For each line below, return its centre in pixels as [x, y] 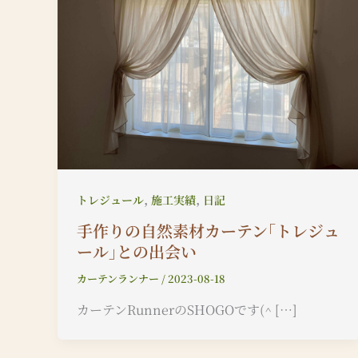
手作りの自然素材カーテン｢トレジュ [208, 230]
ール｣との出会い [137, 251]
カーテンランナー [119, 278]
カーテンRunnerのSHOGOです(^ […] [187, 309]
